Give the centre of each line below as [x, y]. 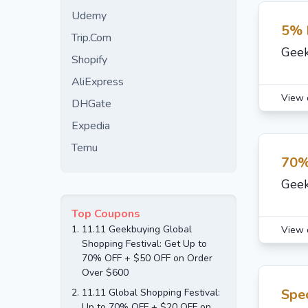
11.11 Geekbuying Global [137, 229]
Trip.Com [91, 38]
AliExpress [98, 82]
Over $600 [105, 273]
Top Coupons [106, 214]
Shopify [89, 60]
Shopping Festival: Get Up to [144, 244]
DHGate [91, 104]
